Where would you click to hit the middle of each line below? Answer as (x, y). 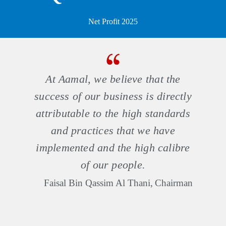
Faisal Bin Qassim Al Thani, (98, 183)
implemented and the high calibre (113, 147)
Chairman (174, 183)
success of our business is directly (113, 96)
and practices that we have (113, 130)
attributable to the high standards (113, 113)
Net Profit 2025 (113, 21)
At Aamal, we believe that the (113, 79)
